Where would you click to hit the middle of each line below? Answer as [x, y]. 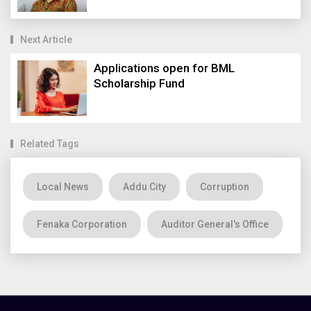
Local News [63, 186]
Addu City [144, 186]
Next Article [46, 39]
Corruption [225, 186]
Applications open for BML [164, 68]
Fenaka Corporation [82, 224]
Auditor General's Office [215, 224]
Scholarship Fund [139, 83]
